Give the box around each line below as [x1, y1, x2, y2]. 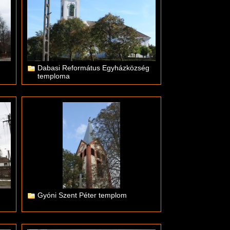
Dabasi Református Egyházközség [37, 64, 149, 72]
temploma [37, 72, 70, 80]
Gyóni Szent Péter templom [37, 191, 127, 199]
